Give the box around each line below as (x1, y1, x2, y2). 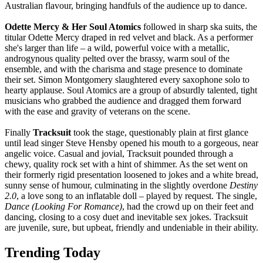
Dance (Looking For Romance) (5, 201, 122, 211)
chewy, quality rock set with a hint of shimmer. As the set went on (5, 159, 248, 169)
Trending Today (5, 244, 100, 260)
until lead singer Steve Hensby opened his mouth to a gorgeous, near (5, 137, 258, 148)
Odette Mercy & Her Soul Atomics (5, 21, 141, 32)
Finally (5, 127, 31, 137)
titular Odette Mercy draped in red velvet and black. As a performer (5, 32, 253, 42)
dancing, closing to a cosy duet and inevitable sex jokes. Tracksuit (5, 211, 248, 222)
